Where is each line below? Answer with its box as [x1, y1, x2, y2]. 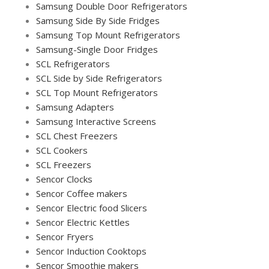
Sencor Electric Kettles [36, 216, 130, 228]
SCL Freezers [36, 158, 91, 171]
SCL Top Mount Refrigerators [36, 86, 158, 98]
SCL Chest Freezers [36, 129, 118, 142]
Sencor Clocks [36, 172, 92, 185]
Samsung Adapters [36, 100, 114, 113]
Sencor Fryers [36, 230, 94, 243]
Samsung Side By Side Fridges [36, 14, 160, 26]
